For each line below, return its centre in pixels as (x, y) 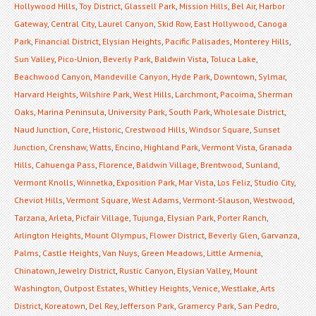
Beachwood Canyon (52, 76)
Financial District (67, 41)
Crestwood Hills (155, 129)
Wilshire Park (105, 94)
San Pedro (257, 305)
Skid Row (174, 23)
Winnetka (95, 182)
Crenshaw (67, 147)
